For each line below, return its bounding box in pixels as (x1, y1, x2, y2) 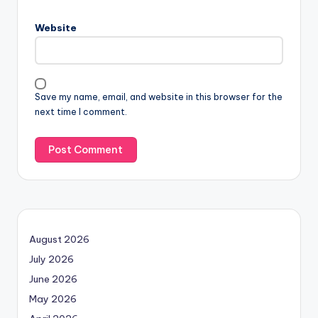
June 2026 (29, 272, 77, 285)
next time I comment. (35, 106, 127, 118)
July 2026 (29, 252, 74, 265)
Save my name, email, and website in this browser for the (35, 92, 283, 103)
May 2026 (29, 292, 77, 305)
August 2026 (29, 232, 89, 246)
